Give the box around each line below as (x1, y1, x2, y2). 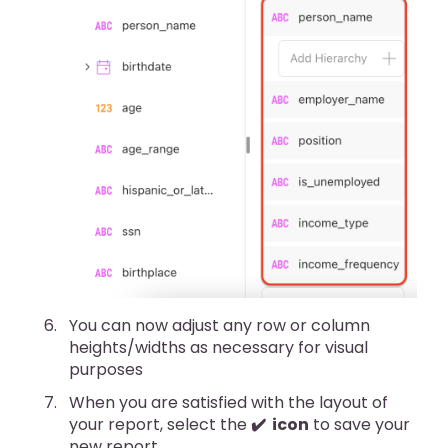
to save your (309, 412, 410, 436)
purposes (69, 357, 143, 381)
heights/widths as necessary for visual (69, 335, 368, 359)
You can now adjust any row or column (69, 313, 370, 337)
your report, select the (69, 412, 251, 436)
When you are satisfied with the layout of (69, 390, 388, 414)
